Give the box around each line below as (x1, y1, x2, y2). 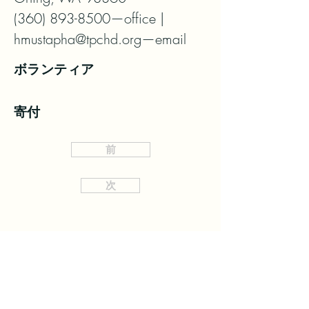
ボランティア (14, 61, 94, 78)
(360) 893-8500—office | (14, 9, 164, 28)
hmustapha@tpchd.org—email (14, 30, 186, 48)
